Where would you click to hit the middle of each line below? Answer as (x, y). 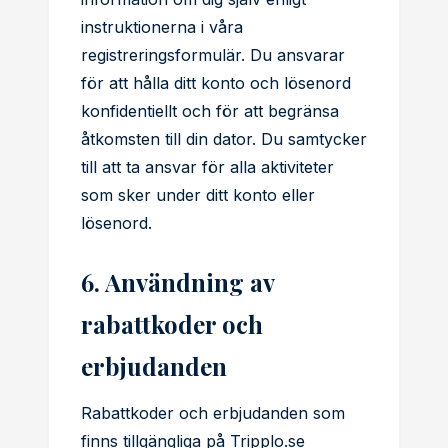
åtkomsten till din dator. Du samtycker (224, 139)
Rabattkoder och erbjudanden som (213, 413)
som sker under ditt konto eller (198, 195)
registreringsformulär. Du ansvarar (213, 55)
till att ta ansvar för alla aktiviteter (207, 167)
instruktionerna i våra (162, 27)
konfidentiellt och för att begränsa (210, 111)
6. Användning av (177, 282)
